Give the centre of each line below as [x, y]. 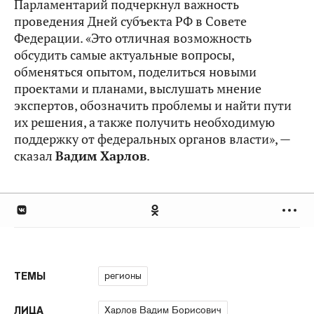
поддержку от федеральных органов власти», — [152, 139]
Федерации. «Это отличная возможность [133, 38]
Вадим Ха [86, 156]
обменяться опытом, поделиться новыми [135, 71]
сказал [35, 156]
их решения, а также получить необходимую [144, 122]
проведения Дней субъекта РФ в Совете [130, 21]
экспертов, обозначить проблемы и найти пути [153, 105]
